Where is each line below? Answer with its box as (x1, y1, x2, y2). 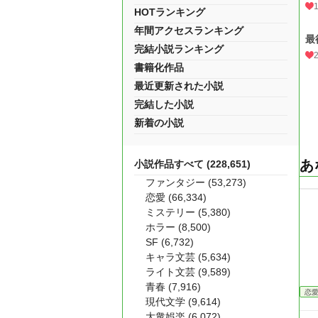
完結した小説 (134, 99, 194, 110)
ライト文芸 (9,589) (146, 266, 231, 278)
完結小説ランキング (134, 43, 224, 55)
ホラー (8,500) (146, 221, 211, 233)
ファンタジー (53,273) (146, 177, 246, 188)
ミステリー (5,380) (146, 207, 231, 218)
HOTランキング (134, 6, 205, 18)
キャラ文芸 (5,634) (146, 251, 231, 263)
